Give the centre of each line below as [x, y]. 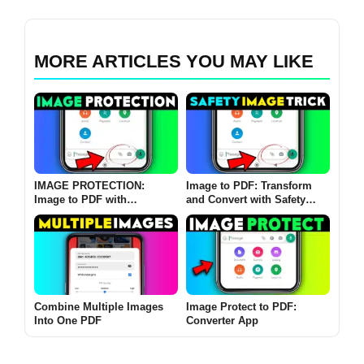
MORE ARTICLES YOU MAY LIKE [174, 61]
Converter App [222, 321]
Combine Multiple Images [99, 307]
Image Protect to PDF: [241, 307]
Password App [71, 213]
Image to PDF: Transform [249, 185]
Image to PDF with [80, 199]
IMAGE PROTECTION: [89, 185]
